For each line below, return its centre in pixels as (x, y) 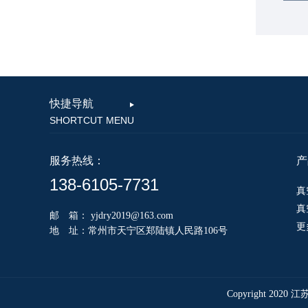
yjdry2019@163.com (132, 216)
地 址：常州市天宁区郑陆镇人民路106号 (139, 231)
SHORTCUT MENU (92, 120)
